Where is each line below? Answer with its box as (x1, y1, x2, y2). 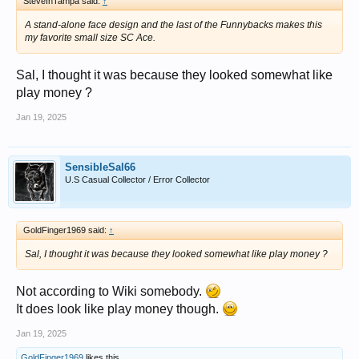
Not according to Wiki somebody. (16, 284, 205, 298)
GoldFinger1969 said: (23, 224, 109, 235)
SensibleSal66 (65, 160, 135, 173)
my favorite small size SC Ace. (25, 31, 155, 43)
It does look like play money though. (16, 301, 222, 316)
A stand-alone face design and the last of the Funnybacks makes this (25, 18, 322, 30)
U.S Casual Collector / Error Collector (65, 174, 210, 184)
